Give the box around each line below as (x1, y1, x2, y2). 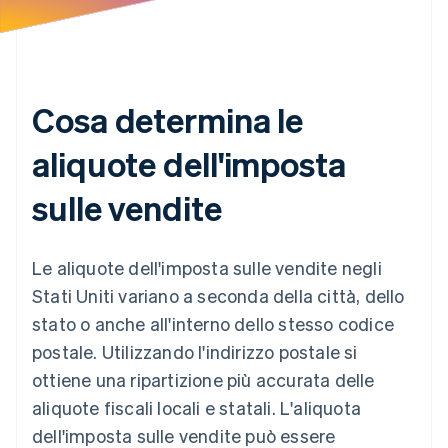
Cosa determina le (32, 97, 304, 141)
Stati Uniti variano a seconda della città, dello (32, 283, 405, 307)
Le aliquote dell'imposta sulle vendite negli (32, 255, 382, 279)
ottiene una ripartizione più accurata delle (32, 367, 375, 391)
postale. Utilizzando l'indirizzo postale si (32, 339, 358, 363)
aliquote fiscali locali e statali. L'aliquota (32, 395, 362, 419)
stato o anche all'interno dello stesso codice (32, 311, 395, 335)
